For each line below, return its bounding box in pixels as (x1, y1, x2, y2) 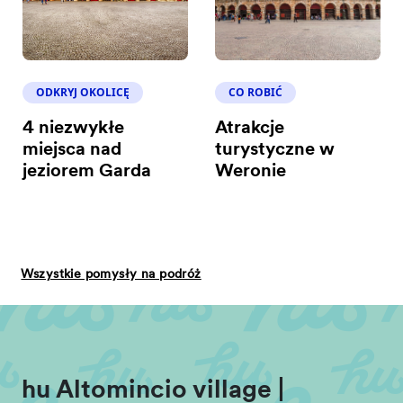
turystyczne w (215, 141, 336, 160)
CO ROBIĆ (228, 85, 283, 101)
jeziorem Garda (22, 163, 152, 182)
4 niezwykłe (22, 120, 125, 139)
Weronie (215, 163, 287, 182)
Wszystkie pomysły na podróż (21, 267, 201, 282)
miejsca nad (22, 141, 122, 160)
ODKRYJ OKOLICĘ (36, 85, 130, 101)
